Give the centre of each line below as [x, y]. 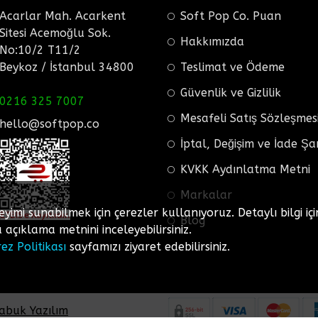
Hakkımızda [212, 41]
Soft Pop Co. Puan [231, 16]
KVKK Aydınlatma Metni [245, 169]
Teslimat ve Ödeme [232, 67]
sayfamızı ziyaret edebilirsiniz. [148, 247]
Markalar [206, 194]
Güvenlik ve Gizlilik [231, 92]
